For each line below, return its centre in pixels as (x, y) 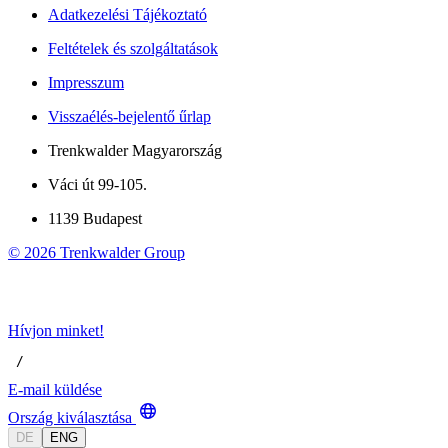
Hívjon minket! (56, 331)
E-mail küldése (55, 390)
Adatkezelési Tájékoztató (127, 15)
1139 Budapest (95, 219)
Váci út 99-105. (97, 185)
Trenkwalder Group (120, 253)
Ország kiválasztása (70, 418)
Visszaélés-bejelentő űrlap (129, 117)
